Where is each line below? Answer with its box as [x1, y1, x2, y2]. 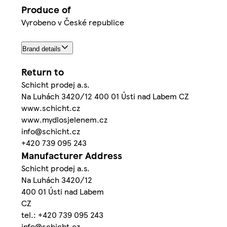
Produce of [21, 2, 71, 16]
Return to [21, 65, 64, 79]
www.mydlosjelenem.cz [21, 113, 107, 126]
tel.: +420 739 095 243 [21, 209, 103, 221]
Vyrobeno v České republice [21, 16, 124, 28]
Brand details [22, 45, 61, 53]
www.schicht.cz [21, 102, 80, 114]
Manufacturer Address [21, 148, 122, 163]
